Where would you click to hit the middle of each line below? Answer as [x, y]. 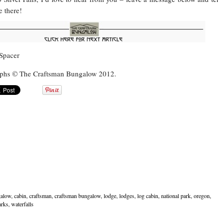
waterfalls [22, 204]
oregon [201, 196]
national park [176, 196]
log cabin [147, 196]
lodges [127, 196]
